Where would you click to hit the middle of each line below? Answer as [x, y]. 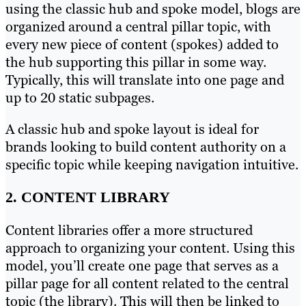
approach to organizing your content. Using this [150, 248]
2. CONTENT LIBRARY [88, 197]
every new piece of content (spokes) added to [142, 45]
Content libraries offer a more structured [129, 231]
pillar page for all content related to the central [147, 284]
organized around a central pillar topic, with [138, 27]
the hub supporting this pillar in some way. [136, 62]
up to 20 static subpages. [80, 98]
